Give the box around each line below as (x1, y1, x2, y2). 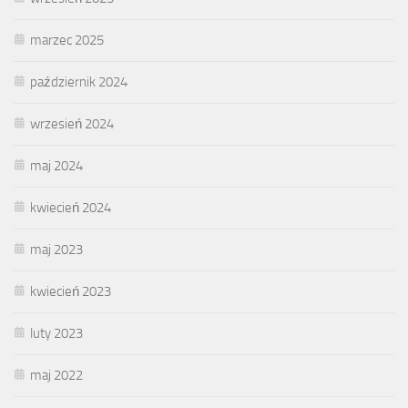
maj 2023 (30, 240, 83, 258)
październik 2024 (30, 73, 127, 90)
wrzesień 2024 (30, 115, 114, 132)
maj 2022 (30, 366, 83, 383)
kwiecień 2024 (30, 199, 111, 216)
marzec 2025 (30, 31, 104, 48)
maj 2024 (30, 157, 83, 174)
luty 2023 (30, 324, 83, 342)
